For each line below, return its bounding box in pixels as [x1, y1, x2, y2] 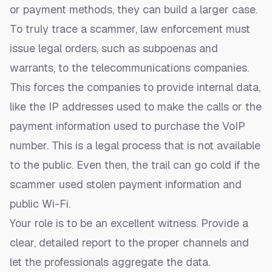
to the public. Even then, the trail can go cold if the [10, 158, 260, 172]
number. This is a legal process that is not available [10, 138, 260, 153]
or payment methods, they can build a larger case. [10, 2, 257, 17]
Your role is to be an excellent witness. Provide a [10, 216, 248, 231]
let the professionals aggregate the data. [10, 255, 210, 270]
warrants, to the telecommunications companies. [10, 61, 249, 75]
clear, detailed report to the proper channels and [10, 236, 249, 250]
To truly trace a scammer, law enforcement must [10, 22, 250, 36]
